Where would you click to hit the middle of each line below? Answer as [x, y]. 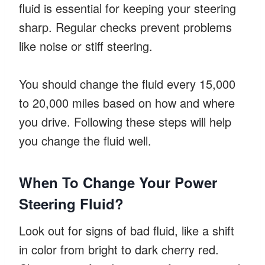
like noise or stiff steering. [86, 46]
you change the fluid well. [85, 140]
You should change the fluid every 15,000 [127, 83]
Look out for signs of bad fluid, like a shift [127, 230]
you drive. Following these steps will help [125, 121]
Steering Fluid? [71, 203]
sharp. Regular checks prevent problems [125, 27]
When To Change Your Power [118, 182]
